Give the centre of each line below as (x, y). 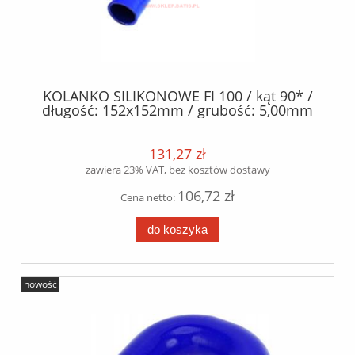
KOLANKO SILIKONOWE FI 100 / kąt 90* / (177, 95)
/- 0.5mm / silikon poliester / (177, 124)
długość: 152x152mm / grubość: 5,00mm (177, 110)
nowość (40, 284)
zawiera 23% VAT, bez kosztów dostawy (177, 170)
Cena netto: (149, 198)
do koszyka (177, 229)
